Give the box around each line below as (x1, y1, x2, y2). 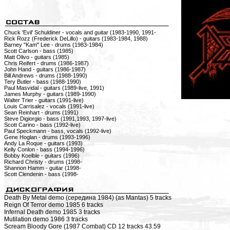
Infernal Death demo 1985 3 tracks (4, 208, 100, 216)
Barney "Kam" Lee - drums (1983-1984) (4, 42, 103, 48)
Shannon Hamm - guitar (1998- (4, 165, 81, 171)
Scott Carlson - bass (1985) (4, 48, 73, 54)
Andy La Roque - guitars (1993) (4, 140, 83, 146)
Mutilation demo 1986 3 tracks (4, 216, 88, 223)
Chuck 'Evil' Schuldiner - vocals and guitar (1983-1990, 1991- (4, 29, 156, 35)
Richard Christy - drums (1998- (4, 159, 82, 165)
